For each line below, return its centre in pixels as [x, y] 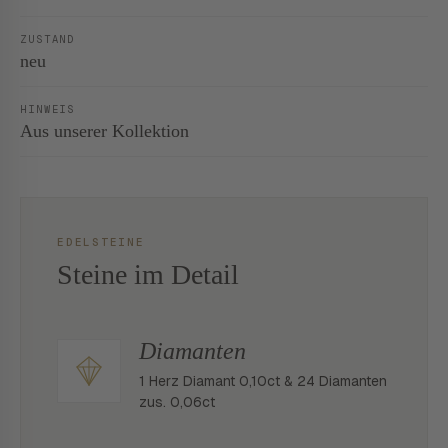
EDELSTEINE [101, 242]
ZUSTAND [48, 39]
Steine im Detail [148, 274]
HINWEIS [48, 109]
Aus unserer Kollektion [104, 131]
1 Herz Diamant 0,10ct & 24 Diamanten [263, 381]
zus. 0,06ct [177, 402]
